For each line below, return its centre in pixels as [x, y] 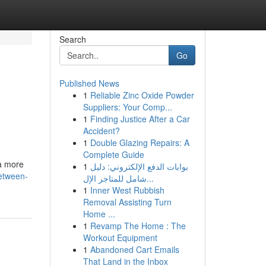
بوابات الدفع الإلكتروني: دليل [139, 166]
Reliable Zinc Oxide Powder [142, 95]
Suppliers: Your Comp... [127, 107]
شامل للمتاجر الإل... [150, 178]
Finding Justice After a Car [140, 119]
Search [72, 39]
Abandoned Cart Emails [134, 249]
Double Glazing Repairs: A [140, 142]
